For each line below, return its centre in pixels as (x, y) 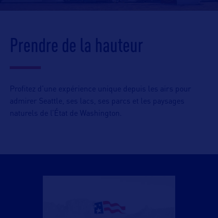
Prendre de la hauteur (76, 45)
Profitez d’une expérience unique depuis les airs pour (100, 90)
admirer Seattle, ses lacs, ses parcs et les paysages (97, 102)
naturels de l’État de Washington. (66, 114)
